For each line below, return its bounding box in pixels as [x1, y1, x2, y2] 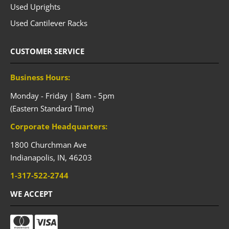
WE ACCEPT [10, 188, 53, 199]
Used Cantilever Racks [10, 18, 87, 29]
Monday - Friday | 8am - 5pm [10, 90, 114, 101]
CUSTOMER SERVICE [10, 46, 84, 57]
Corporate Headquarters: [10, 121, 107, 132]
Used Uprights [10, 1, 60, 12]
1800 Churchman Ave [10, 139, 86, 150]
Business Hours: [10, 72, 70, 83]
